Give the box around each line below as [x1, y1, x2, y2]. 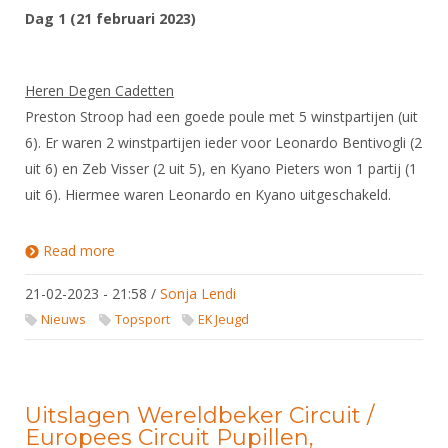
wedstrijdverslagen [115, 257, 236, 276]
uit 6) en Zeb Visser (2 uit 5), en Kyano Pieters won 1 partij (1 [25, 159, 417, 178]
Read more [43, 241, 115, 260]
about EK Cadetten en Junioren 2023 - [115, 241, 359, 260]
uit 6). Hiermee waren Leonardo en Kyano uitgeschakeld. [25, 185, 391, 204]
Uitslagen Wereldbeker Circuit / [25, 402, 374, 429]
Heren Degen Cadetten [25, 81, 174, 100]
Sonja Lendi [160, 284, 236, 303]
